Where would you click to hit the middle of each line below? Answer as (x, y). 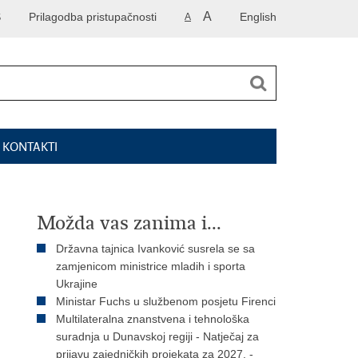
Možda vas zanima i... (129, 223)
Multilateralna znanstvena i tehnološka (153, 319)
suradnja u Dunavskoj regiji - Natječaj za (157, 336)
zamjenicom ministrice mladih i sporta (151, 266)
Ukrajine (77, 284)
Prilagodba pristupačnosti (93, 17)
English (258, 17)
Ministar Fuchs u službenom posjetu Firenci (166, 301)
